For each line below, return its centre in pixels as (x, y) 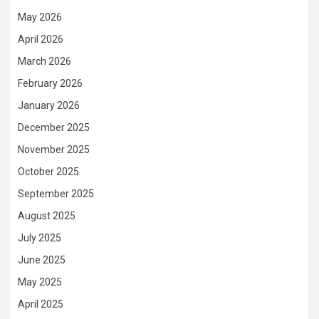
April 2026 (41, 39)
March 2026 (45, 61)
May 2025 (40, 282)
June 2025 (42, 260)
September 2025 (56, 193)
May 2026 (40, 17)
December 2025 (54, 127)
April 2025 (41, 304)
